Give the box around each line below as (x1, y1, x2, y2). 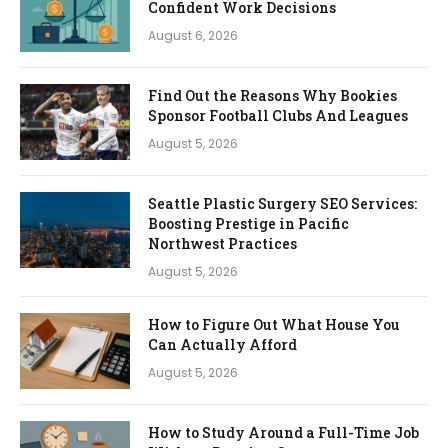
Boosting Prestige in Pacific (148, 213, 349, 233)
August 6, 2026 (148, 26, 238, 44)
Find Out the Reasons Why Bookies (148, 85, 397, 105)
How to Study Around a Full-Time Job (148, 422, 419, 442)
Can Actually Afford (148, 334, 297, 354)
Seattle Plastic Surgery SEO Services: (148, 193, 417, 213)
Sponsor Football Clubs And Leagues (148, 105, 408, 125)
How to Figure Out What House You (148, 314, 400, 334)
